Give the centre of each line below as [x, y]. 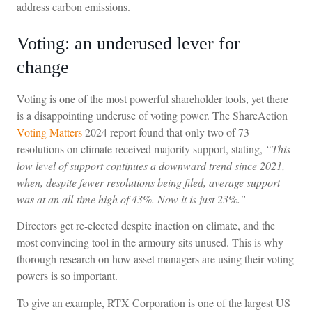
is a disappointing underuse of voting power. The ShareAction [152, 115]
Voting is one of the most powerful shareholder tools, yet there [153, 98]
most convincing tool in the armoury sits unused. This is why [150, 242]
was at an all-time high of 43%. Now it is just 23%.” [131, 198]
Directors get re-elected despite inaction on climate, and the [146, 226]
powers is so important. [67, 276]
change [43, 67]
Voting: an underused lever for [128, 43]
